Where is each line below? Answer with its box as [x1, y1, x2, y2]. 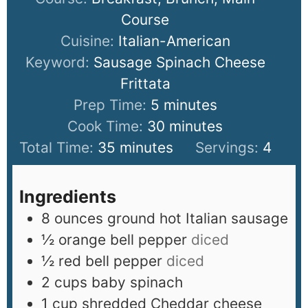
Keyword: [25, 54, 93, 71]
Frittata [120, 75, 170, 93]
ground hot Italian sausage [107, 210, 288, 228]
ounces [54, 210, 103, 228]
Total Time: [19, 139, 98, 157]
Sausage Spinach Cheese [93, 54, 265, 71]
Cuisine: [60, 32, 118, 50]
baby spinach [91, 274, 183, 291]
